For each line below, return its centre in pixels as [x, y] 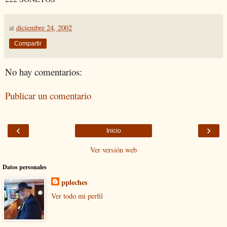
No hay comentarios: [44, 71]
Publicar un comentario [48, 95]
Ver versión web [113, 149]
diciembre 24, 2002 [44, 27]
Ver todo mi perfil [77, 196]
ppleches [74, 182]
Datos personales [25, 167]
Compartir [28, 43]
